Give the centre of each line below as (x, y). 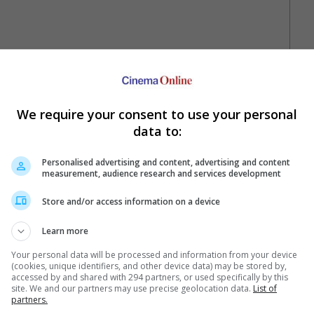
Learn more (65, 231)
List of (265, 288)
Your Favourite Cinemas (192, 184)
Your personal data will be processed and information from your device (154, 254)
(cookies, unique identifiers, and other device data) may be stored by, (149, 266)
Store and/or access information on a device (131, 202)
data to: (157, 131)
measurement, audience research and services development (162, 173)
